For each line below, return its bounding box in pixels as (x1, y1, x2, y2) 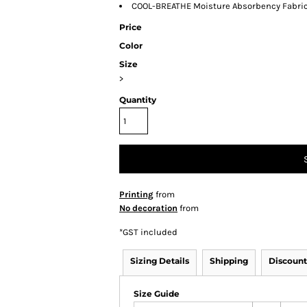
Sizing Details (130, 256, 189, 266)
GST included (123, 227, 177, 237)
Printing (119, 189, 153, 199)
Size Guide (134, 288, 180, 299)
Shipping (210, 256, 248, 266)
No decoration (119, 203, 177, 213)
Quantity (119, 95, 156, 105)
